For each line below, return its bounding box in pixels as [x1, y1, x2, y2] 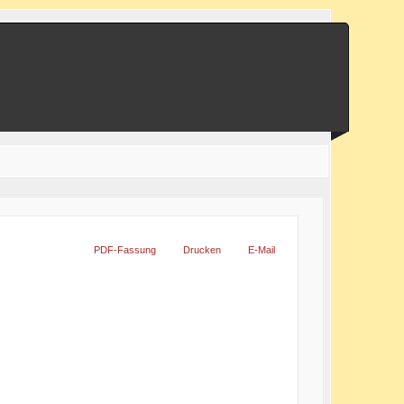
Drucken [183, 244, 222, 256]
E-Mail [248, 244, 276, 256]
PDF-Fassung [94, 244, 157, 256]
